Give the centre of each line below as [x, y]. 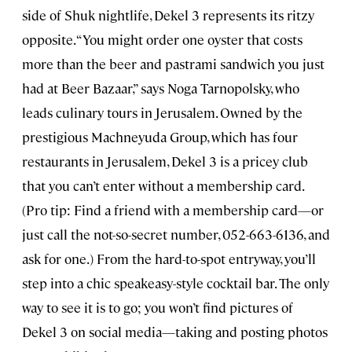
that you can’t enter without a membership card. [163, 186]
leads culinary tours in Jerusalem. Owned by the [162, 113]
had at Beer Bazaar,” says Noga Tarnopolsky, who [161, 88]
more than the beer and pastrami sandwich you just [173, 64]
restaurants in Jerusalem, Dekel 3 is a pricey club [165, 161]
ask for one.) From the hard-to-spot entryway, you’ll [169, 259]
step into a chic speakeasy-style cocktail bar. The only [176, 283]
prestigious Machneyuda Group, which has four [160, 137]
